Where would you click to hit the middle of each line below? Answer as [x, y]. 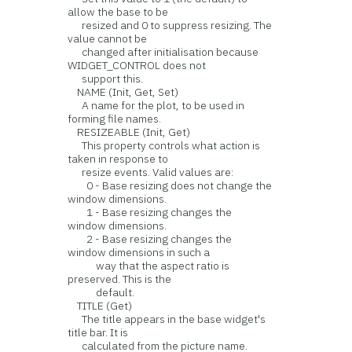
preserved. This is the [120, 279]
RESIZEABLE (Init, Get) [129, 132]
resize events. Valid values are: [151, 172]
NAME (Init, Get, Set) [123, 92]
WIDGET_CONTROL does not [137, 65]
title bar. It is [98, 332]
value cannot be [108, 38]
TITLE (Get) [100, 306]
